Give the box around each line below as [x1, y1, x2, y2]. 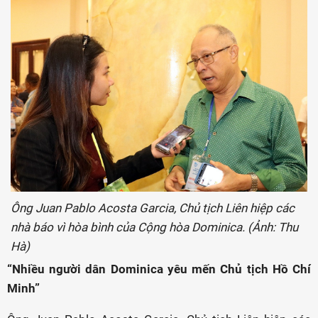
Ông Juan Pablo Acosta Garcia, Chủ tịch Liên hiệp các [11, 201, 295, 215]
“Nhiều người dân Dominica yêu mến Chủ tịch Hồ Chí [7, 262, 311, 276]
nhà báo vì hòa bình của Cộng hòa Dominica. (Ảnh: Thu [11, 220, 298, 234]
